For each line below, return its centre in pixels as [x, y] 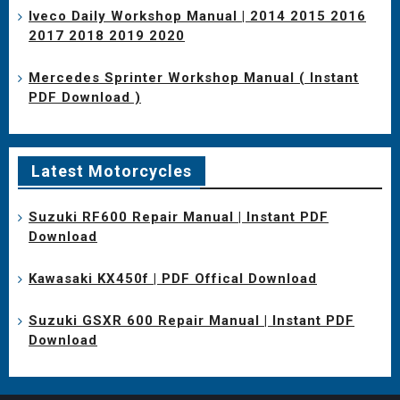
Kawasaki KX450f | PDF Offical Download [173, 278]
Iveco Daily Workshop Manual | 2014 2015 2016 [197, 16]
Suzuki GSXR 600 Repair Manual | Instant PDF [192, 320]
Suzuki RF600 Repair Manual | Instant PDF [179, 217]
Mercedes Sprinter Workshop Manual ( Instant [194, 77]
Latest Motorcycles [112, 171]
